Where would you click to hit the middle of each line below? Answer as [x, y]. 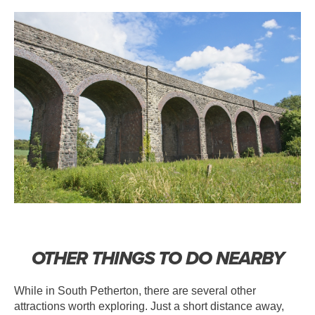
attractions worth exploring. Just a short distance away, [149, 306]
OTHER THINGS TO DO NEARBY [157, 258]
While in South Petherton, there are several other [135, 290]
